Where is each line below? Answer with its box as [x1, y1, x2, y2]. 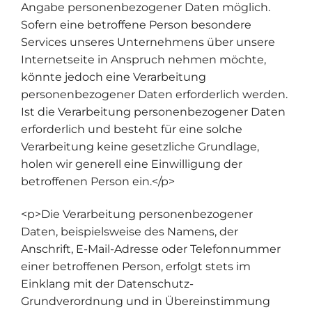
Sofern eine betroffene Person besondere [21, 17, 251, 31]
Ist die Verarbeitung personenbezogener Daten [21, 104, 286, 118]
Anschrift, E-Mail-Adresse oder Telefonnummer [21, 242, 281, 256]
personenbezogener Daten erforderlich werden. [21, 87, 288, 101]
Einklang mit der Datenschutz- [21, 277, 194, 291]
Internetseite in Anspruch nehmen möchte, [21, 52, 266, 66]
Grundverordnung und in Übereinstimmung [21, 295, 270, 309]
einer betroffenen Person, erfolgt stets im [21, 260, 251, 274]
